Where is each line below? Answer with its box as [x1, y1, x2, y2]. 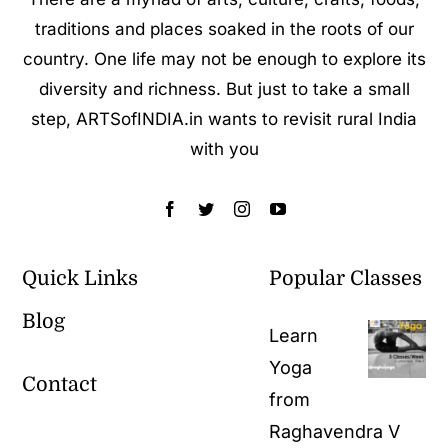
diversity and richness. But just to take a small [38, 78, 410, 99]
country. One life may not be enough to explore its [22, 48, 426, 69]
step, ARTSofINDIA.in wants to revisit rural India [31, 108, 417, 129]
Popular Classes [269, 266, 422, 290]
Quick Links [22, 266, 139, 290]
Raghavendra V [269, 420, 400, 442]
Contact [22, 372, 98, 396]
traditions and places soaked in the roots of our [34, 18, 414, 39]
